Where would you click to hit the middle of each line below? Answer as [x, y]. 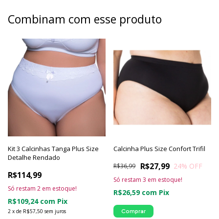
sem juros [55, 211]
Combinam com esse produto [85, 19]
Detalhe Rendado [34, 157]
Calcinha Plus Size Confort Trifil [159, 148]
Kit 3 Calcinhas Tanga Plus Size [53, 148]
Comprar [133, 211]
